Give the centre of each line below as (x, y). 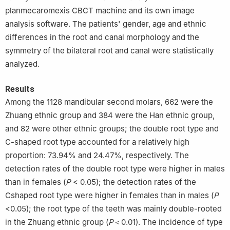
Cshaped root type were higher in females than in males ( (109, 195)
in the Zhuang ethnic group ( (57, 222)
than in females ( (35, 182)
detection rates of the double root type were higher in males (115, 168)
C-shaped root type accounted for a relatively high (97, 142)
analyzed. (22, 64)
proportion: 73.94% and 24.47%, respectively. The (97, 155)
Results (20, 89)
